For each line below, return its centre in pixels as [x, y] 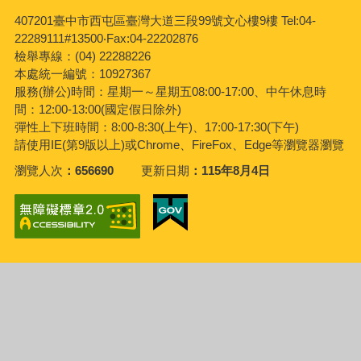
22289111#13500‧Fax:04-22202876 [106, 38]
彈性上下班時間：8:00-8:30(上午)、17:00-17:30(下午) [156, 127]
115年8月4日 [236, 170]
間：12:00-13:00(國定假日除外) [98, 109]
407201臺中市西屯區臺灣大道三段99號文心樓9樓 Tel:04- [165, 20]
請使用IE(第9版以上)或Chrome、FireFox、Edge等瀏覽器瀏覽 [179, 144]
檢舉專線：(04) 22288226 [82, 56]
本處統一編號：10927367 [82, 73]
